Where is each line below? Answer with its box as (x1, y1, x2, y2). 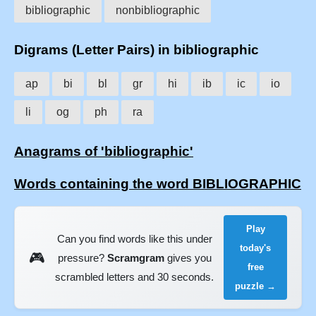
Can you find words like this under (56, 232, 212, 245)
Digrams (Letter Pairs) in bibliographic (14, 42, 259, 57)
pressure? (57, 251, 107, 264)
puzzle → (235, 281, 276, 292)
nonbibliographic (116, 4, 200, 16)
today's (240, 243, 272, 254)
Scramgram (107, 251, 164, 264)
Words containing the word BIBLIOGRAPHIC (14, 176, 301, 191)
